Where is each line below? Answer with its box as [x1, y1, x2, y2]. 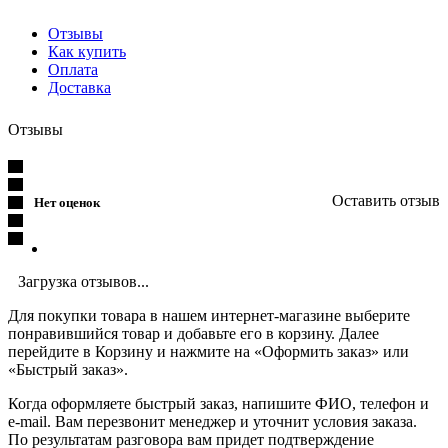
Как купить [48, 43, 126, 61]
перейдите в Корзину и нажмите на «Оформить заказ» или [8, 343, 409, 361]
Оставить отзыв [332, 192, 440, 210]
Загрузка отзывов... [18, 273, 149, 291]
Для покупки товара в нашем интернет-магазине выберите [8, 307, 410, 325]
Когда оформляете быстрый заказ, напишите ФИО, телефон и [8, 395, 429, 413]
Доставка [48, 79, 111, 97]
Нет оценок [34, 195, 100, 211]
